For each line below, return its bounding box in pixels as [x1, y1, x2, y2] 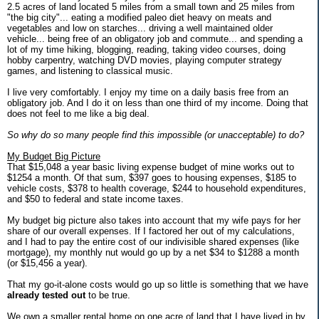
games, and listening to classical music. [7, 65, 173, 76]
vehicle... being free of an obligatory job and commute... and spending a [7, 33, 303, 44]
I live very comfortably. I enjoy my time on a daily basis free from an [7, 86, 288, 98]
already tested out [7, 289, 85, 300]
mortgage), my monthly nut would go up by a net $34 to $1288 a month [7, 246, 299, 258]
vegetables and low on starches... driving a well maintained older [7, 22, 273, 33]
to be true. [85, 289, 130, 300]
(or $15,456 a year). [7, 257, 88, 268]
